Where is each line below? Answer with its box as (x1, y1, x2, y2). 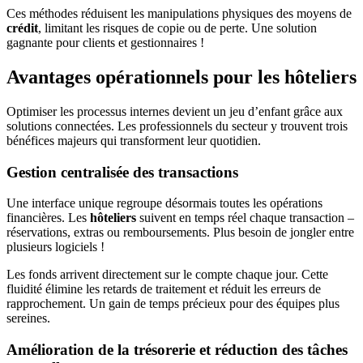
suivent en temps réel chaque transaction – (136, 211, 354, 225)
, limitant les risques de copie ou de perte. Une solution (38, 21, 317, 36)
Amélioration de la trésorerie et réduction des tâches (6, 341, 348, 358)
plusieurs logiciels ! (6, 240, 105, 254)
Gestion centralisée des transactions (6, 163, 238, 181)
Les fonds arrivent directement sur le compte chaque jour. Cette (6, 267, 328, 282)
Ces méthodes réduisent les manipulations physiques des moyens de (6, 6, 352, 21)
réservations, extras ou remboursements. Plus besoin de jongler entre (6, 225, 354, 240)
